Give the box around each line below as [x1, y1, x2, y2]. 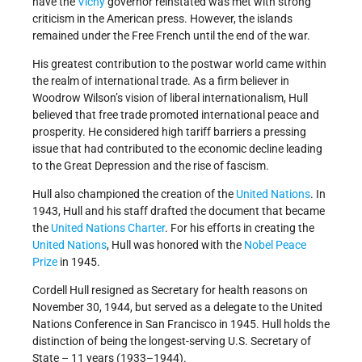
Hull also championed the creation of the [32, 187, 236, 200]
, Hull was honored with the [107, 238, 244, 251]
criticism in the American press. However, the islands [32, 11, 293, 25]
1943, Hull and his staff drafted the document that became [32, 204, 325, 217]
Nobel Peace [244, 238, 306, 251]
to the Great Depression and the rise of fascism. [32, 158, 269, 172]
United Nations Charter [51, 221, 165, 234]
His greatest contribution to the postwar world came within [32, 57, 326, 70]
